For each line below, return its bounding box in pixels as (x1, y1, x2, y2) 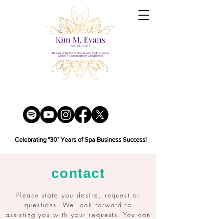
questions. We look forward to (24, 200, 132, 209)
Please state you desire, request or (16, 191, 141, 199)
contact (51, 166, 105, 181)
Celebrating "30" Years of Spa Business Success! (15, 136, 147, 143)
